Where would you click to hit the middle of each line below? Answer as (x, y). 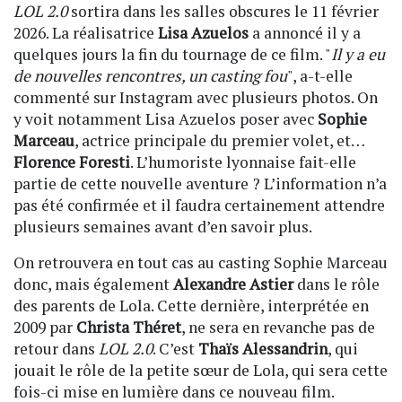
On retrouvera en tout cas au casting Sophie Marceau (201, 263)
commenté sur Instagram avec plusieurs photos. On (196, 98)
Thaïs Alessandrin (263, 349)
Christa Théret (129, 328)
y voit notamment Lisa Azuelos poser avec (166, 119)
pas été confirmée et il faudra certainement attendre (199, 205)
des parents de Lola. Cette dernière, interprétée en (191, 306)
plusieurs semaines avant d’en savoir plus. (163, 227)
